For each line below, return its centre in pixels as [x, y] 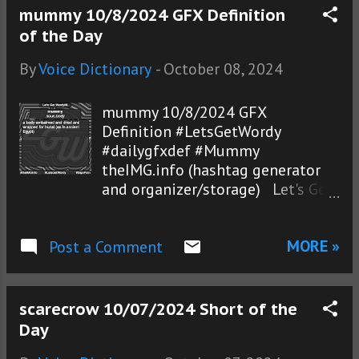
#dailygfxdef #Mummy [181, 151]
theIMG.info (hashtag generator [212, 170]
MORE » [313, 246]
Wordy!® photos [158, 209]
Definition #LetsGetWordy [192, 132]
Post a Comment [106, 247]
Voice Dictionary [95, 69]
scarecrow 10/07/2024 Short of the [158, 310]
